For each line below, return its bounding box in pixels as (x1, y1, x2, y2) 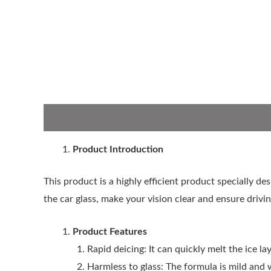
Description (44, 112, 94, 122)
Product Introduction (73, 144, 163, 154)
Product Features (73, 227, 147, 237)
